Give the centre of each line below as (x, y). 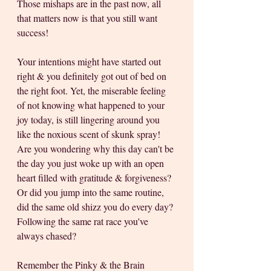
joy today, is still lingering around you (90, 120)
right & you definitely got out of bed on (93, 76)
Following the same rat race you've (84, 221)
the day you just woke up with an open (92, 163)
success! (34, 33)
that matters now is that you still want (88, 18)
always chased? (47, 236)
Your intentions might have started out (90, 62)
